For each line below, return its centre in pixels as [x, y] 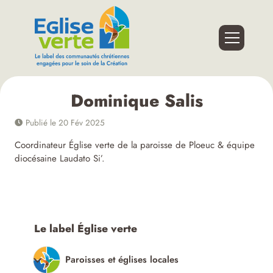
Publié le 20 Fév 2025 [64, 123]
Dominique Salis [136, 101]
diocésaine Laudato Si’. [60, 159]
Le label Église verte [86, 229]
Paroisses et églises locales [122, 260]
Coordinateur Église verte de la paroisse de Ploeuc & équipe [135, 145]
